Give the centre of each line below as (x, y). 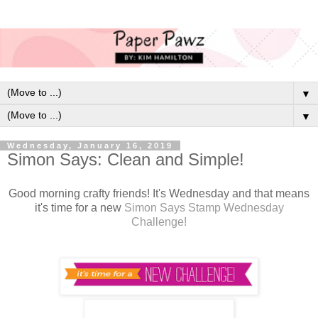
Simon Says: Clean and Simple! (126, 159)
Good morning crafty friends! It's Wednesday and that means (159, 193)
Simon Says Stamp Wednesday (204, 207)
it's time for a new (79, 207)
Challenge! (159, 221)
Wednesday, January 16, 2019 (90, 145)
